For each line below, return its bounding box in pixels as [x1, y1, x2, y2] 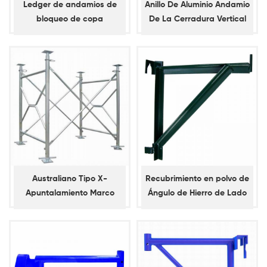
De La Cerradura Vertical [148, 15, 246, 24]
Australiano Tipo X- [32, 175, 107, 184]
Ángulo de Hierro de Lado [148, 189, 247, 198]
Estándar [179, 29, 215, 38]
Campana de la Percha [151, 218, 243, 226]
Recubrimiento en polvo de [145, 175, 249, 184]
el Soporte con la [164, 203, 230, 212]
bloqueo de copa [36, 15, 103, 24]
